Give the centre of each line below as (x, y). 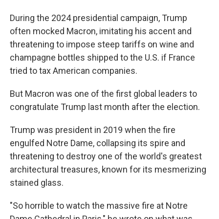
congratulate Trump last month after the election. (105, 107)
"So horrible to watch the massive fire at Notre (99, 206)
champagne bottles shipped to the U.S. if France (102, 57)
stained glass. (37, 183)
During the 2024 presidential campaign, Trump (99, 18)
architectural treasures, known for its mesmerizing (108, 169)
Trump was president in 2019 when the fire (93, 130)
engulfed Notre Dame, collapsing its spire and (98, 143)
